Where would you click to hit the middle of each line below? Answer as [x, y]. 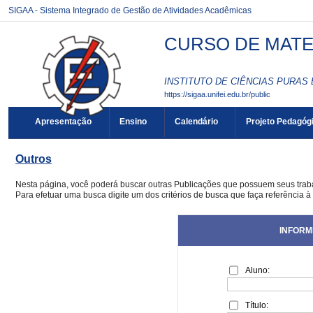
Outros [34, 159]
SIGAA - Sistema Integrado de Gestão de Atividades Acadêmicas [130, 10]
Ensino [133, 122]
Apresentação [64, 122]
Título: [257, 305]
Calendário [196, 122]
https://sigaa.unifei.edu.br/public [217, 94]
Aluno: [257, 270]
